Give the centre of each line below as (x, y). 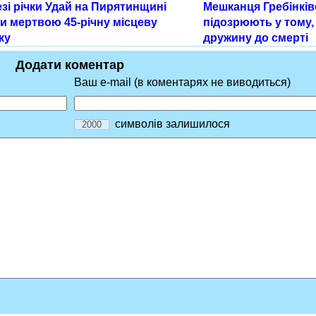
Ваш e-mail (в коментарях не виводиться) (182, 83)
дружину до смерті (256, 38)
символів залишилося (169, 124)
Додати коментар (70, 65)
